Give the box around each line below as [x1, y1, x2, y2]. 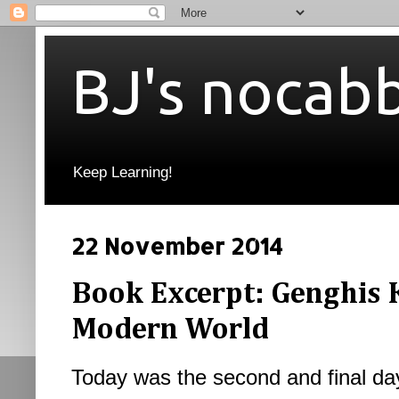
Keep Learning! [73, 164, 173, 182]
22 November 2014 [71, 232, 283, 261]
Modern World [71, 315, 269, 346]
